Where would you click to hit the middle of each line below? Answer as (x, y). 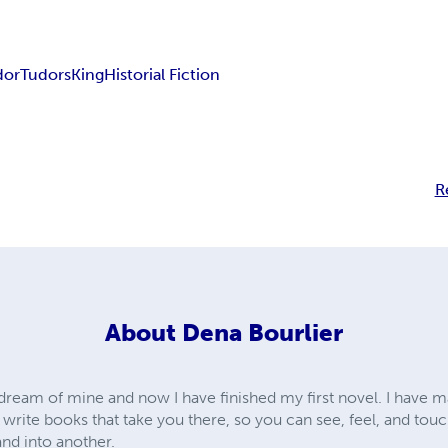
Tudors (46, 74)
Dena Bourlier (262, 332)
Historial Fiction (162, 74)
